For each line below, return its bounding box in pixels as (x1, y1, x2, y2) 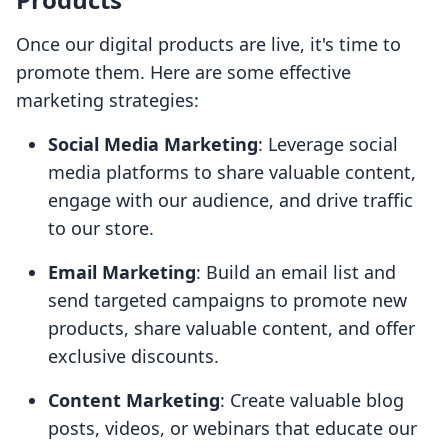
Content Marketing (48, 388, 220, 413)
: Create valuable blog (220, 388, 404, 413)
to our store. (48, 216, 154, 241)
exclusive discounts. (48, 344, 219, 369)
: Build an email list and (196, 260, 396, 285)
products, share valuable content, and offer (48, 316, 415, 341)
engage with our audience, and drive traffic (48, 188, 413, 213)
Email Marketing (48, 260, 196, 285)
